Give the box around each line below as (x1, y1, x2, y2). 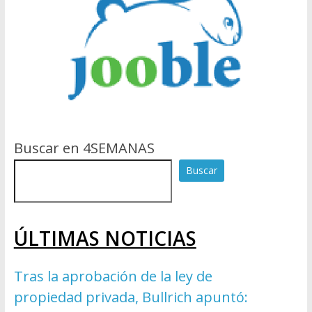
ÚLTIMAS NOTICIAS (13, 225, 196, 252)
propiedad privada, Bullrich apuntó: (13, 288, 248, 307)
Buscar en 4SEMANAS (13, 139, 155, 158)
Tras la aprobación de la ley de (13, 267, 212, 286)
